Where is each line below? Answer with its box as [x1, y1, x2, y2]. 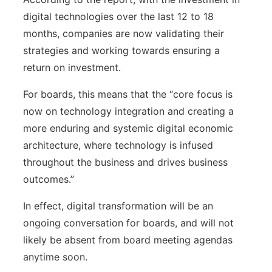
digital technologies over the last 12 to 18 [23, 10, 214, 23]
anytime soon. [23, 251, 87, 263]
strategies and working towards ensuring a [23, 44, 220, 57]
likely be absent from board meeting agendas [23, 234, 233, 246]
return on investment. [23, 61, 127, 74]
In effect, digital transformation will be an [23, 200, 213, 212]
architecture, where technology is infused [23, 139, 213, 152]
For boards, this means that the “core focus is [23, 88, 233, 101]
